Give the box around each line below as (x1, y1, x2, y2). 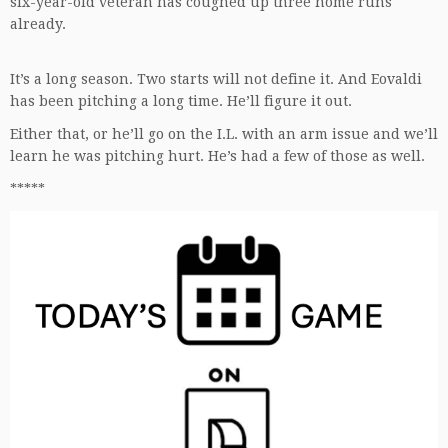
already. (10, 16, 70, 32)
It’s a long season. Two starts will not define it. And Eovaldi (10, 71, 422, 87)
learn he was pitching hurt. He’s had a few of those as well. (10, 148, 425, 164)
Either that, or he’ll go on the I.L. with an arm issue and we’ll (10, 126, 438, 142)
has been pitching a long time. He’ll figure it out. (10, 93, 356, 109)
